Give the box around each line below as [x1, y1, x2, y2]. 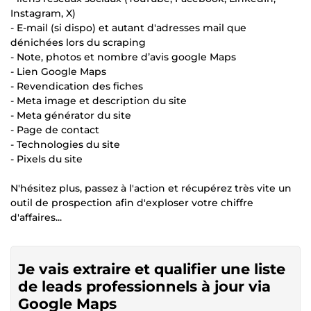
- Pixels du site [10, 152, 83, 165]
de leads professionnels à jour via [18, 277, 271, 295]
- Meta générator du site [10, 108, 131, 121]
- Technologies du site [10, 137, 120, 151]
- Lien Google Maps [10, 65, 106, 78]
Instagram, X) [10, 6, 76, 19]
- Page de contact [10, 123, 99, 136]
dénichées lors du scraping [10, 35, 146, 49]
